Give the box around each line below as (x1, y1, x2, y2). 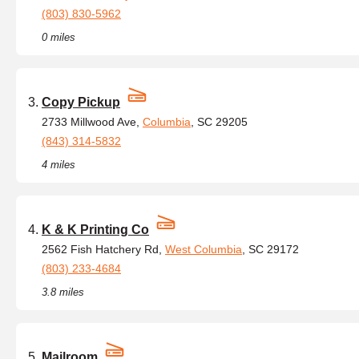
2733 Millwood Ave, (42, 115, 143, 128)
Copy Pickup (42, 95, 120, 109)
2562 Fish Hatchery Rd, (42, 243, 165, 256)
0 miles (42, 31, 75, 43)
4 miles (42, 159, 75, 171)
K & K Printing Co (42, 223, 149, 236)
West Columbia (165, 243, 242, 256)
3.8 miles (42, 286, 84, 298)
